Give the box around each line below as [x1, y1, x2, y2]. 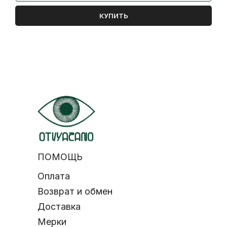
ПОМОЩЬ [37, 151, 83, 162]
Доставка [37, 201, 81, 212]
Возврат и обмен [37, 185, 112, 197]
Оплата [37, 170, 70, 181]
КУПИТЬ [99, 11, 128, 20]
